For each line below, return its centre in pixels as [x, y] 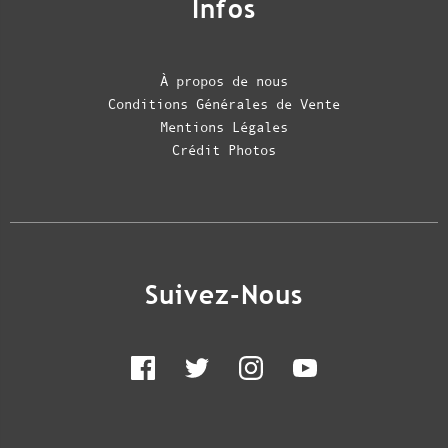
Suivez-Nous [224, 295]
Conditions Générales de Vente [224, 104]
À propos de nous [224, 81]
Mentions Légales [224, 127]
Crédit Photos [224, 150]
